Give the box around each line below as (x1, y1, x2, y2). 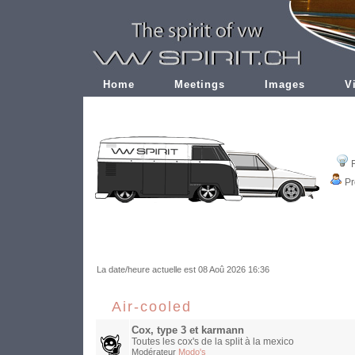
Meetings (174, 78, 225, 90)
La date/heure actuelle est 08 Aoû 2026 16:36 (97, 265, 269, 275)
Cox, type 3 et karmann (132, 325, 244, 337)
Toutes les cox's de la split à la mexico (132, 336, 294, 348)
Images (265, 78, 305, 90)
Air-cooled (112, 299, 192, 315)
